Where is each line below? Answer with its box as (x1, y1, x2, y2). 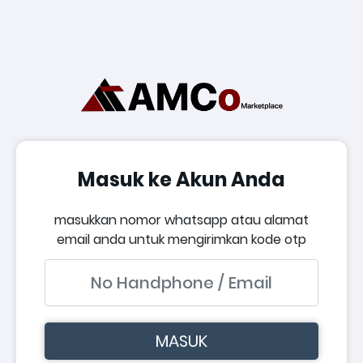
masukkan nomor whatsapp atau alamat (54, 210, 309, 229)
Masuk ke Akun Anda (78, 165, 285, 193)
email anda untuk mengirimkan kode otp (57, 229, 306, 249)
